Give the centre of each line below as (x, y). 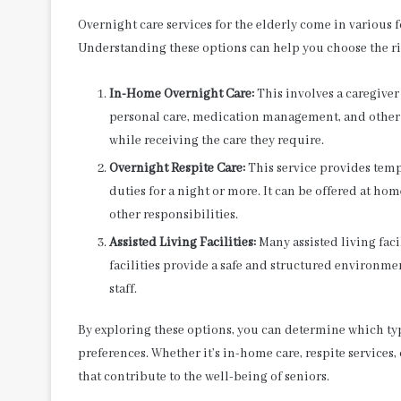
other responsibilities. (174, 214)
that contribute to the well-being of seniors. (204, 376)
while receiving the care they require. (217, 140)
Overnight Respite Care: (177, 168)
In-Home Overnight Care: (182, 94)
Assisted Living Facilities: (183, 242)
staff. (123, 289)
